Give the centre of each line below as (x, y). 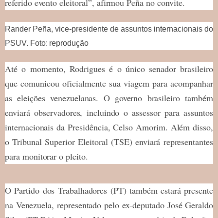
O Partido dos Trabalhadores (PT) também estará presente (109, 190)
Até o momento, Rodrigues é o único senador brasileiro (109, 68)
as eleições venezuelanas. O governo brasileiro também (109, 98)
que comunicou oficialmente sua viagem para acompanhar (109, 83)
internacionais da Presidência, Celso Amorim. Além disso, (109, 127)
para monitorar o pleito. (46, 156)
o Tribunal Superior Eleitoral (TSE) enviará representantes (109, 141)
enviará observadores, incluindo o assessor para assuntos (109, 112)
